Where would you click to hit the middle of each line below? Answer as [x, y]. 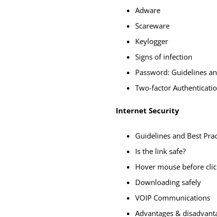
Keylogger [152, 41]
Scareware [152, 25]
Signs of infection [164, 56]
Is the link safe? [160, 151]
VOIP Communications [173, 197]
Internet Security [147, 110]
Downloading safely [168, 182]
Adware [148, 10]
